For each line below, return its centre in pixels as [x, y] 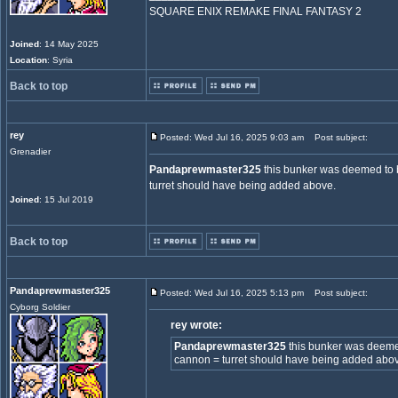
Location [28, 60]
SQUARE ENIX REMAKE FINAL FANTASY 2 [255, 12]
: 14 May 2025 [69, 44]
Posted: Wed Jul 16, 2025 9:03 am [232, 137]
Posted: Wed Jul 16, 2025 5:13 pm [232, 293]
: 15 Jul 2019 [66, 199]
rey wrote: [196, 325]
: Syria [60, 60]
